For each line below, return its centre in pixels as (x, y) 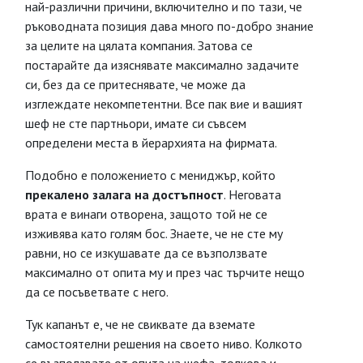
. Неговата (252, 194)
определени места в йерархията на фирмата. (151, 143)
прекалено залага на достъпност (124, 194)
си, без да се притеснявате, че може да (135, 84)
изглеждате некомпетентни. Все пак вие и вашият (164, 104)
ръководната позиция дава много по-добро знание (169, 26)
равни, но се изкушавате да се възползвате (146, 253)
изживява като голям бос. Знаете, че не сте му (154, 233)
